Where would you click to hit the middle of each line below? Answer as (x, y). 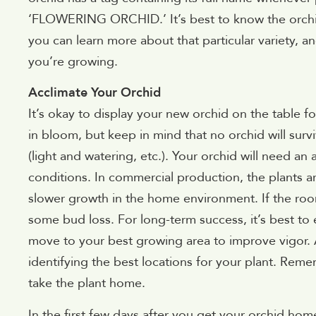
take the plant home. (87, 284)
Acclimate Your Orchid (95, 93)
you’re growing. (73, 62)
